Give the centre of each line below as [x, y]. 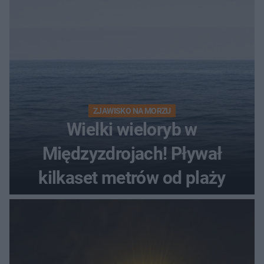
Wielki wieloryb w [132, 129]
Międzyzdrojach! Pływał [132, 153]
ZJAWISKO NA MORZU [132, 110]
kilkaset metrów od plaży [132, 177]
